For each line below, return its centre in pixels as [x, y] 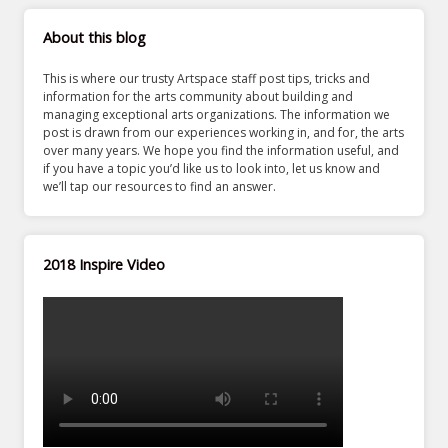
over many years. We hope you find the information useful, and [221, 151]
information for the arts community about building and [198, 97]
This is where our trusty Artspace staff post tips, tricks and [207, 79]
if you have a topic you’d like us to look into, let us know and [212, 169]
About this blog [95, 38]
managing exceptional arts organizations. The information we [217, 115]
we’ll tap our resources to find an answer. [160, 187]
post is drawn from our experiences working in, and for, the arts [224, 133]
